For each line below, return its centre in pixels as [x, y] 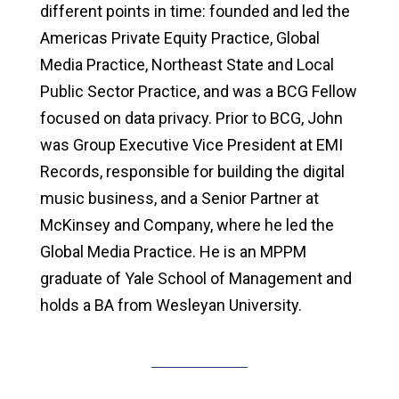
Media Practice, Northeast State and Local [187, 64]
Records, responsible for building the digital [192, 171]
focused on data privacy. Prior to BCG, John [191, 118]
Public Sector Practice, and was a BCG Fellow [198, 91]
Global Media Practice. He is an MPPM [173, 251]
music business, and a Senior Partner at [179, 198]
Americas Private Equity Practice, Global [179, 37]
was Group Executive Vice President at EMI [191, 144]
